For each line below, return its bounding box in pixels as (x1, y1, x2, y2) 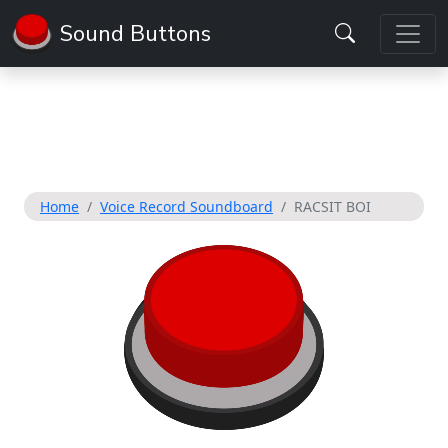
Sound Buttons (60, 18, 211, 49)
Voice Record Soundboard (100, 197, 273, 216)
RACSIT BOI (294, 197, 371, 216)
